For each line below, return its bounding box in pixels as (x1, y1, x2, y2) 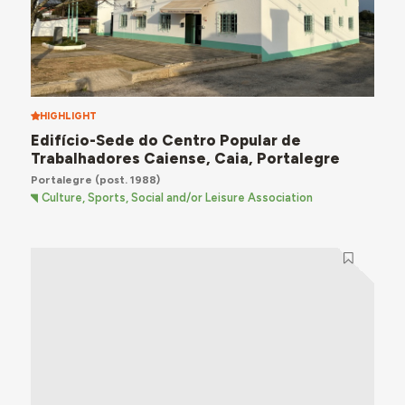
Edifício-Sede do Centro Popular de (30, 130, 301, 149)
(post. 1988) (91, 172, 160, 186)
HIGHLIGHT (39, 109, 97, 122)
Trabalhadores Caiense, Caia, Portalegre (30, 148, 340, 167)
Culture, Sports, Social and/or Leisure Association (42, 191, 314, 205)
